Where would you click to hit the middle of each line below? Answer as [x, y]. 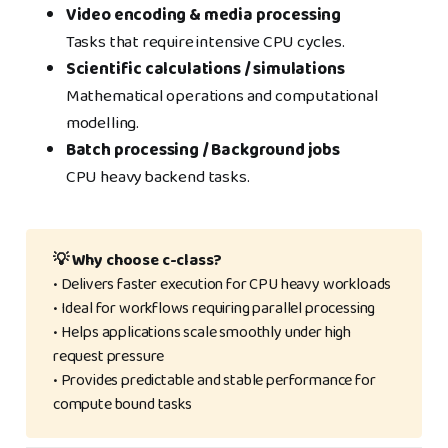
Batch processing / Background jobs [202, 151]
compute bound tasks [122, 405]
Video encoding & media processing [203, 16]
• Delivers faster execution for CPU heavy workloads [222, 285]
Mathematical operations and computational [222, 97]
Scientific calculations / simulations [205, 70]
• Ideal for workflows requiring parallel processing [214, 309]
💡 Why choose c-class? [137, 261]
